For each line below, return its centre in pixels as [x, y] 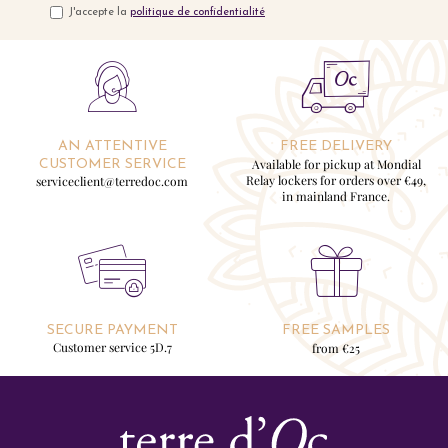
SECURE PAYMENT [112, 330]
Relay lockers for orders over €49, [336, 179]
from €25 [336, 347]
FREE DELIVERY [336, 146]
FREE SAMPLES [336, 330]
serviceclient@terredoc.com [112, 180]
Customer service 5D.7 [112, 346]
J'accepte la [99, 13]
